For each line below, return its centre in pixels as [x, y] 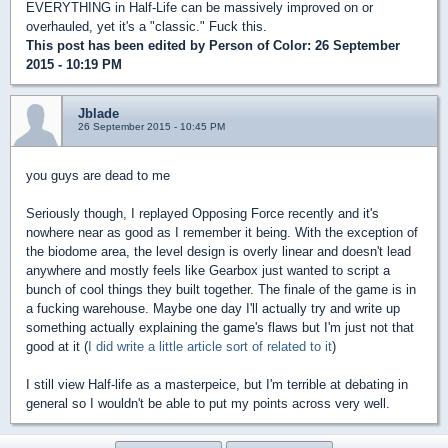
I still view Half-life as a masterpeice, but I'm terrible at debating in [217, 384]
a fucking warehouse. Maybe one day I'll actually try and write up [213, 308]
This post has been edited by [117, 45]
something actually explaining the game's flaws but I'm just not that [220, 327]
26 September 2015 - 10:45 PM [151, 126]
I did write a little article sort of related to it [210, 346]
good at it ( [57, 346]
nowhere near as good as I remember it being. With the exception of [222, 232]
